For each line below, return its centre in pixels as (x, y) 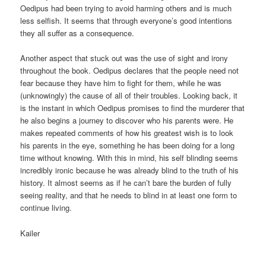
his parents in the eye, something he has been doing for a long (128, 145)
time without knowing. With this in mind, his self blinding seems (129, 158)
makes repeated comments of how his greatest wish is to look (127, 133)
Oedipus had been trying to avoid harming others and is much (126, 8)
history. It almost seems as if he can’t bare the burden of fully (126, 183)
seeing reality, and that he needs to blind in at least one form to (129, 195)
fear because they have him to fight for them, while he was (121, 83)
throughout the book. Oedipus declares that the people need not (130, 71)
